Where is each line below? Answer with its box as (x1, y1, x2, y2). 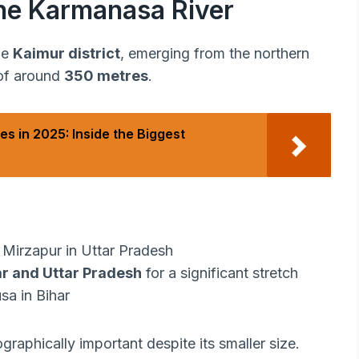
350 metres (64, 67, 148, 85)
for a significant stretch (142, 264, 298, 282)
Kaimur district (13, 45, 120, 63)
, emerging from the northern (120, 45, 309, 63)
